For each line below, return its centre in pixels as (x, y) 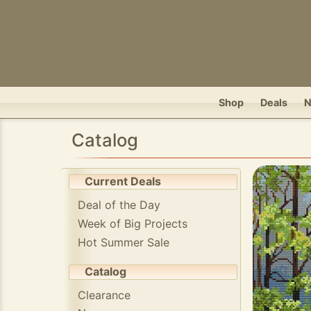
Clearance (104, 295)
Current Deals (123, 181)
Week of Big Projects (133, 224)
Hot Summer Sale (124, 243)
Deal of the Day (119, 205)
